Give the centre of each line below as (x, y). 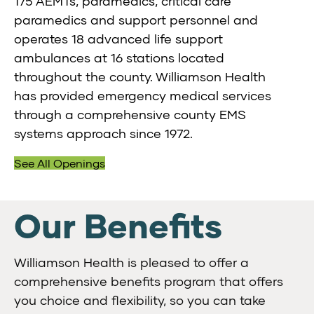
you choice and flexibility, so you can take (140, 300)
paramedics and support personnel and (136, 20)
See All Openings (60, 163)
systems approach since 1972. (103, 134)
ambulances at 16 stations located (119, 58)
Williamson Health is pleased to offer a (131, 262)
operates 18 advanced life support (118, 39)
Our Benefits (118, 229)
